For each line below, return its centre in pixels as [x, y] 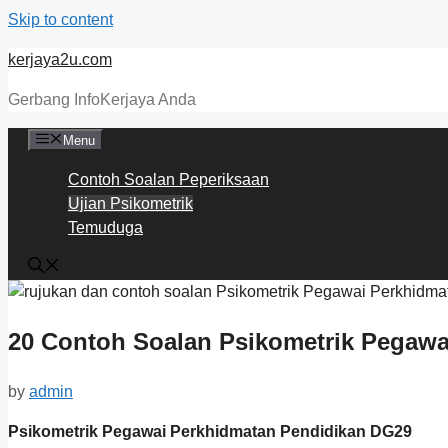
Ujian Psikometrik [130, 203]
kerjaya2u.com [60, 59]
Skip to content [60, 19]
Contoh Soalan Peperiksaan [168, 179]
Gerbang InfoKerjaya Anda [102, 99]
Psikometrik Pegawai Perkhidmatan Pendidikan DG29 [210, 431]
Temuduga [105, 227]
